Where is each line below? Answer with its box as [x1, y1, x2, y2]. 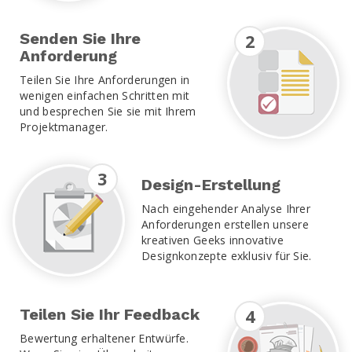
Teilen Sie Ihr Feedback [20, 304, 200, 324]
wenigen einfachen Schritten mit [20, 87, 190, 103]
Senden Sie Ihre [20, 28, 141, 48]
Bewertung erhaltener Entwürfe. [20, 330, 189, 346]
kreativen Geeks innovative [141, 232, 284, 247]
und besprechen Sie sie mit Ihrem [20, 103, 196, 119]
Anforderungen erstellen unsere [141, 216, 310, 232]
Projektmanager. [20, 119, 108, 134]
